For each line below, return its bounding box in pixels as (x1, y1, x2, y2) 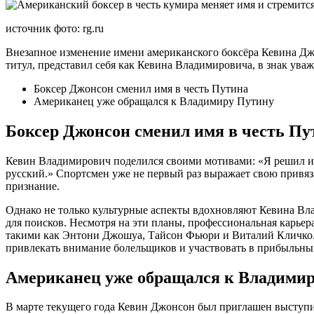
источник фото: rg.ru (6, 22, 104, 34)
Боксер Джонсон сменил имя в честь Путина (34, 82, 248, 95)
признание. (6, 179, 60, 192)
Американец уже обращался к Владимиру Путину (34, 95, 274, 107)
